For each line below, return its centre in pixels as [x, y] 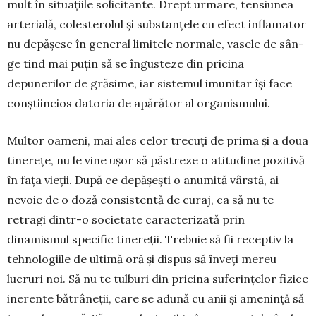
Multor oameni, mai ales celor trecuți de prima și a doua [158, 140]
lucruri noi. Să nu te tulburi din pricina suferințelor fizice [158, 278]
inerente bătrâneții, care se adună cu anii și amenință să [156, 298]
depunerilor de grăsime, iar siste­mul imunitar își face [150, 83]
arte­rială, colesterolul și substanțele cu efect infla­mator [157, 24]
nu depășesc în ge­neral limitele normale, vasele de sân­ [156, 43]
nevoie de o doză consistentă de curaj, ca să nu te [140, 199]
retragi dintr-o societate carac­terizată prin [126, 219]
